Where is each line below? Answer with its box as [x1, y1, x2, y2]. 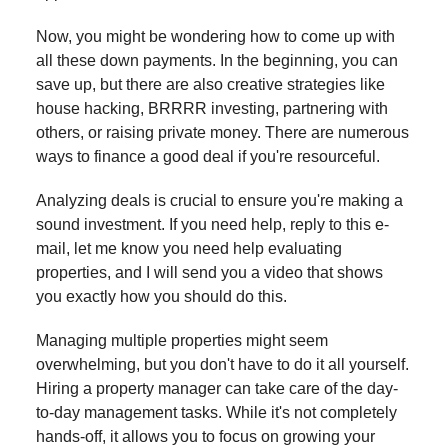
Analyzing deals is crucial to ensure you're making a [36, 191, 403, 209]
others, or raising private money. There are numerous [36, 123, 409, 141]
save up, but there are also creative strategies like [36, 75, 385, 93]
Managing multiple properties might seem [36, 331, 328, 349]
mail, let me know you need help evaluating [36, 239, 342, 257]
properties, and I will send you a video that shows [36, 263, 383, 281]
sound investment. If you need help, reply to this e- [36, 215, 389, 233]
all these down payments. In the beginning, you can [36, 51, 398, 69]
